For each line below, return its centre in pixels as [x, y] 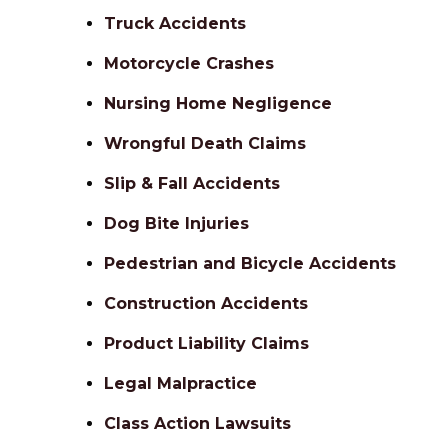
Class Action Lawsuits [197, 423]
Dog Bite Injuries [176, 223]
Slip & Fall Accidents [192, 183]
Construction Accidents [206, 303]
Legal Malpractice [180, 383]
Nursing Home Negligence [218, 103]
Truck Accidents [175, 23]
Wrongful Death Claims [205, 143]
